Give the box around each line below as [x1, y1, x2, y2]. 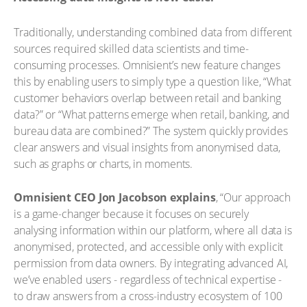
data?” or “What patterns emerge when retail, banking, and [14, 106, 291, 122]
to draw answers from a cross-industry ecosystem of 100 [14, 288, 282, 304]
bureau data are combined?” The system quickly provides [14, 123, 288, 138]
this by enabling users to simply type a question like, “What [14, 73, 291, 89]
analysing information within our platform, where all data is [14, 223, 292, 238]
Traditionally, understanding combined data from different [14, 24, 293, 40]
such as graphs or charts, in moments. [14, 156, 193, 171]
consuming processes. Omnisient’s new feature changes [14, 57, 280, 73]
